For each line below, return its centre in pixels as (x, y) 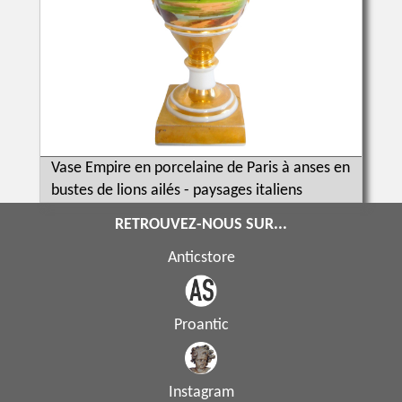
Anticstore (201, 258)
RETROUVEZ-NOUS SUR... (201, 224)
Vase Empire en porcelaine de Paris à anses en (200, 168)
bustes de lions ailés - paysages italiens (176, 190)
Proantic (201, 325)
